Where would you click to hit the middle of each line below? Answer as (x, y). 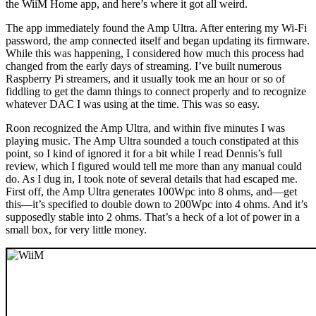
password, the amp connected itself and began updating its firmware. (158, 41)
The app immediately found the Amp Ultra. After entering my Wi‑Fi (156, 28)
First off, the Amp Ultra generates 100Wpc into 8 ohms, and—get (151, 192)
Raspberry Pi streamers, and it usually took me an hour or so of (145, 79)
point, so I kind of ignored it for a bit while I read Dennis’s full (144, 154)
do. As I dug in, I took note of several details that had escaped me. (152, 179)
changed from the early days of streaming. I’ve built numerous (144, 66)
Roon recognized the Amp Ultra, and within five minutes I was (145, 128)
